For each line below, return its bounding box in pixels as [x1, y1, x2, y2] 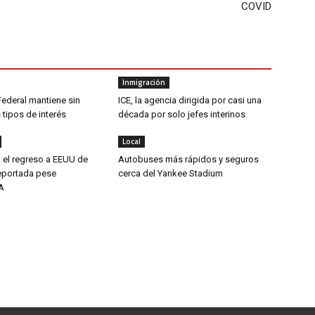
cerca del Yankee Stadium [118, 168, 223, 179]
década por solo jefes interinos [118, 109, 247, 120]
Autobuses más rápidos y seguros [118, 154, 259, 165]
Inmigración [122, 77, 165, 87]
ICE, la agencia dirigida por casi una [118, 95, 262, 105]
